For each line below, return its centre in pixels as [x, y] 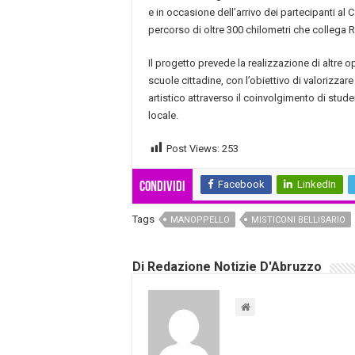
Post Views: [193, 148]
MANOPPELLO [200, 220]
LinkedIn [317, 185]
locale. [163, 115]
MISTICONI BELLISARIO [298, 220]
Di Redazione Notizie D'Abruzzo [227, 267]
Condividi [162, 188]
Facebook [241, 185]
